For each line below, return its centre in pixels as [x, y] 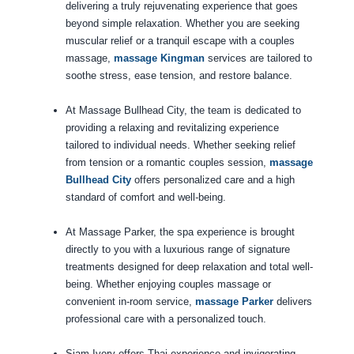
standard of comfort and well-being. [145, 198]
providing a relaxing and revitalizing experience [172, 128]
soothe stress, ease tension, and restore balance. [179, 76]
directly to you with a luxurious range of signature [177, 250]
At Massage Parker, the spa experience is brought [180, 232]
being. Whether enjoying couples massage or [168, 284]
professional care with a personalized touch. [166, 319]
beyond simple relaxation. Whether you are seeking [182, 24]
